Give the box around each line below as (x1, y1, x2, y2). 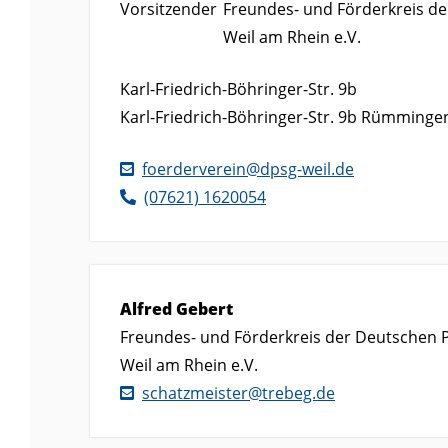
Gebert (176, 298, 233, 321)
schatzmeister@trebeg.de (142, 382, 335, 405)
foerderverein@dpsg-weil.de (142, 158, 354, 181)
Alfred (120, 298, 172, 321)
